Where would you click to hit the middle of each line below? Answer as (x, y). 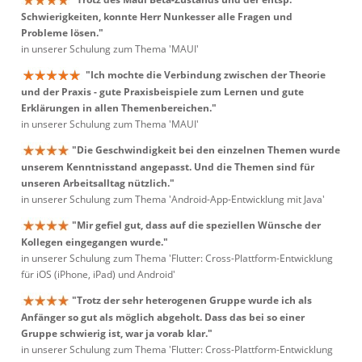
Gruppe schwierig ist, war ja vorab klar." (117, 334)
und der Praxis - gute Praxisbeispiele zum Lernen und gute (162, 92)
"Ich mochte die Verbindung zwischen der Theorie (206, 75)
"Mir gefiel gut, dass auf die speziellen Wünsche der (196, 225)
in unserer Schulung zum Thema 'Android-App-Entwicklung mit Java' (173, 200)
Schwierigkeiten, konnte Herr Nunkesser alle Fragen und (157, 17)
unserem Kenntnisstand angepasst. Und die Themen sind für (168, 167)
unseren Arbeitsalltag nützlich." (98, 183)
